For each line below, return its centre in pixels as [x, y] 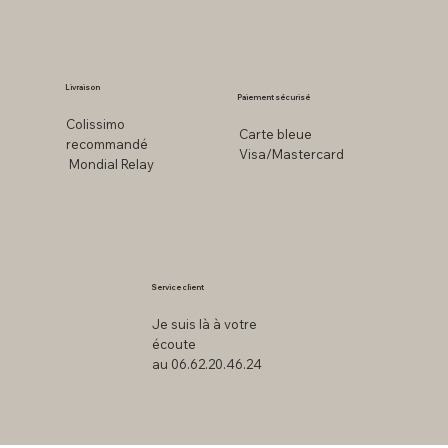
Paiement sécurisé [273, 97]
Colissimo [95, 124]
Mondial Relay [109, 164]
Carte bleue [275, 134]
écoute [174, 344]
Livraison [83, 87]
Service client [177, 287]
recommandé [106, 144]
